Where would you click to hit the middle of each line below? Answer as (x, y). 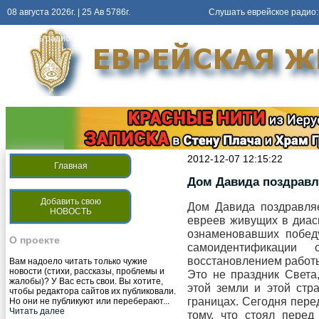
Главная (70, 166)
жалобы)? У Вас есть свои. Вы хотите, (86, 281)
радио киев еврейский (90, 38)
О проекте (35, 240)
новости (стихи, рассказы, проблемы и (87, 271)
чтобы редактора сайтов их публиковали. (93, 291)
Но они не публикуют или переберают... (89, 301)
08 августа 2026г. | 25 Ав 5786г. (69, 12)
